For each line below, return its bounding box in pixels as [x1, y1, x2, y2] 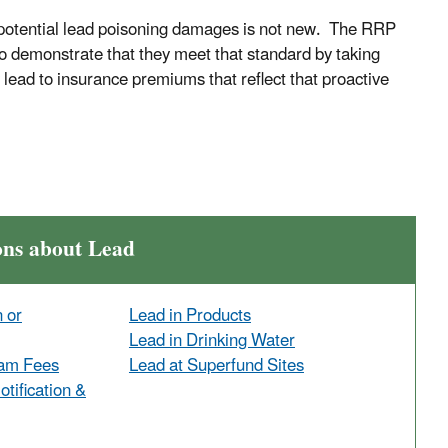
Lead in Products [128, 298, 251, 335]
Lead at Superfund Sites [128, 348, 304, 385]
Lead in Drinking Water [128, 323, 295, 360]
